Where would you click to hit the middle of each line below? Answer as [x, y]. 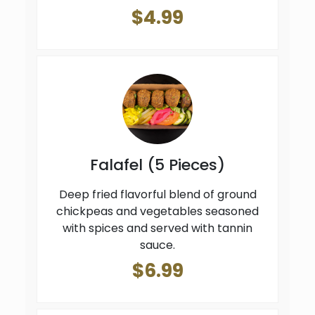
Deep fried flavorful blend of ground [157, 195]
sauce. [157, 245]
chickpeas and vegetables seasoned [157, 212]
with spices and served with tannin [157, 229]
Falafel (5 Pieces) [157, 165]
